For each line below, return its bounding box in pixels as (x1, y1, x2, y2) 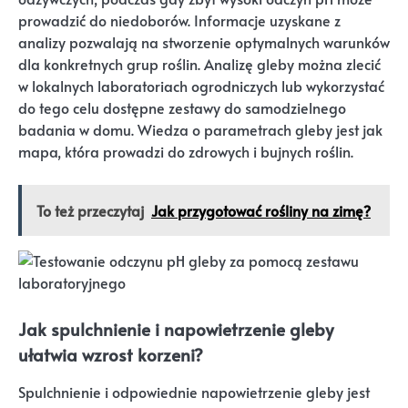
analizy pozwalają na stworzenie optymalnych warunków (18, 31, 390, 53)
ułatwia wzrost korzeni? (18, 342, 203, 366)
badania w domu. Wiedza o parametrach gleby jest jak (18, 118, 382, 140)
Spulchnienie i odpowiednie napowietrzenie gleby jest (18, 381, 370, 403)
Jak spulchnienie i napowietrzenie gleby (18, 316, 333, 341)
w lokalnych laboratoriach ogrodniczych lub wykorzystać (18, 75, 384, 97)
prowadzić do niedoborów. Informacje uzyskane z (18, 9, 341, 31)
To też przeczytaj (36, 199, 144, 220)
